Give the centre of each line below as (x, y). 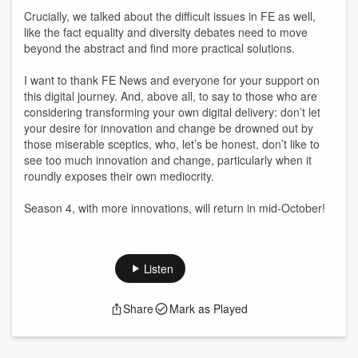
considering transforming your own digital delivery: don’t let (172, 112)
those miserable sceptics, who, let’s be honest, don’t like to (172, 144)
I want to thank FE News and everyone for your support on (172, 80)
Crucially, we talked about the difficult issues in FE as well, (170, 16)
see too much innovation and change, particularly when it (168, 160)
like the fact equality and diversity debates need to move (166, 32)
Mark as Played (209, 308)
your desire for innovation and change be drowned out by (169, 128)
